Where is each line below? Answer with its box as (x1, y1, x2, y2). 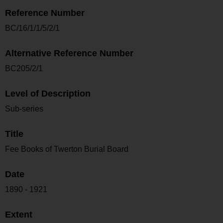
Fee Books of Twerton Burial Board (5, 144, 128, 153)
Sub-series (5, 104, 43, 113)
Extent (5, 209, 32, 220)
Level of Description (5, 88, 91, 99)
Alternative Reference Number (5, 48, 133, 58)
